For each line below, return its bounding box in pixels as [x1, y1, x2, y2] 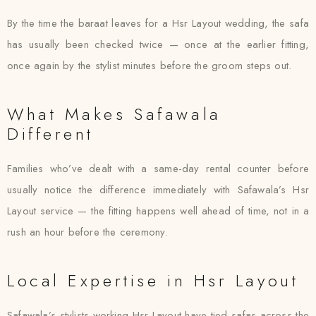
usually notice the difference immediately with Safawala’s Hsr [7, 182, 309, 197]
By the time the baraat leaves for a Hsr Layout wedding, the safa [7, 16, 309, 31]
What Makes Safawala [7, 102, 221, 126]
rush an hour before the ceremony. [7, 224, 168, 240]
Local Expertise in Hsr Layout [7, 268, 299, 293]
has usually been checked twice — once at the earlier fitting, [7, 37, 309, 52]
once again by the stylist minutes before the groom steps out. [7, 58, 292, 73]
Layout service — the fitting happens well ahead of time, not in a [7, 203, 309, 219]
